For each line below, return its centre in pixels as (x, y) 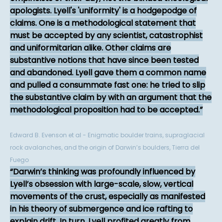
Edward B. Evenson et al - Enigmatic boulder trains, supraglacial (107, 135)
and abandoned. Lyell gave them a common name (108, 73)
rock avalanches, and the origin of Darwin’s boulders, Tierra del (105, 148)
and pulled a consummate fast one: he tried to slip (108, 85)
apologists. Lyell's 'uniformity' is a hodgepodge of (103, 11)
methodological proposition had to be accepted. (105, 110)
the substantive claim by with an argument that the (111, 98)
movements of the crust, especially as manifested (108, 197)
